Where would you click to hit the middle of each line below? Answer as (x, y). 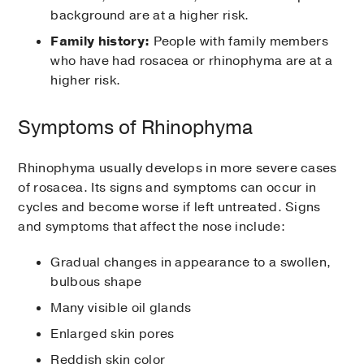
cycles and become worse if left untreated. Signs (169, 208)
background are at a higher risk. (150, 16)
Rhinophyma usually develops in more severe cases (178, 169)
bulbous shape (96, 282)
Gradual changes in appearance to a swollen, (191, 263)
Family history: (100, 42)
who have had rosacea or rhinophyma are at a (192, 61)
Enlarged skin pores (113, 334)
